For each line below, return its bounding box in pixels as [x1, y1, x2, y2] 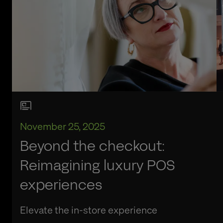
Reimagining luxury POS [20, 156, 175, 176]
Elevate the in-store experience [20, 203, 157, 217]
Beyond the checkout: [20, 136, 165, 156]
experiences [20, 175, 102, 195]
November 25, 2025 [20, 119, 105, 133]
